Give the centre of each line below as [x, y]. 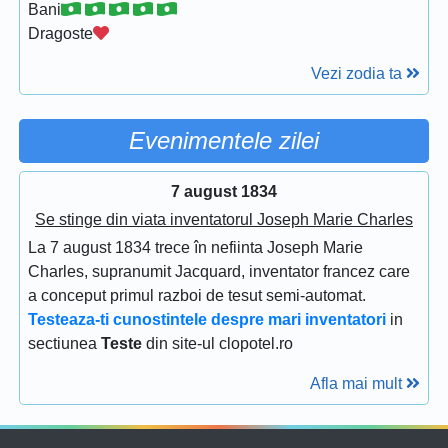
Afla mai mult [358, 383]
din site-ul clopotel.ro [217, 343]
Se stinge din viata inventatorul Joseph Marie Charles [224, 219]
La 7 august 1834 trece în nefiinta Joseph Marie [195, 247]
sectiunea [64, 343]
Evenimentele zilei [224, 140]
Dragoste [60, 33]
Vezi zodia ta [358, 73]
